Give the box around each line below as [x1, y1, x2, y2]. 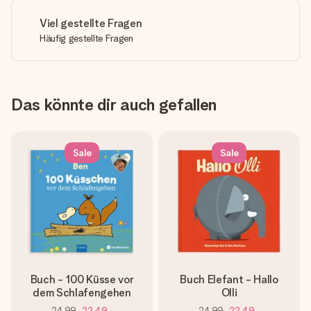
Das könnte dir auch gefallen [11, 94, 217, 115]
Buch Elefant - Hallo [180, 273, 278, 286]
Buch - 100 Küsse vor [30, 273, 134, 286]
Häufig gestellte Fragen [40, 33, 133, 44]
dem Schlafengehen [33, 286, 131, 299]
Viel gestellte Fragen [40, 17, 142, 30]
